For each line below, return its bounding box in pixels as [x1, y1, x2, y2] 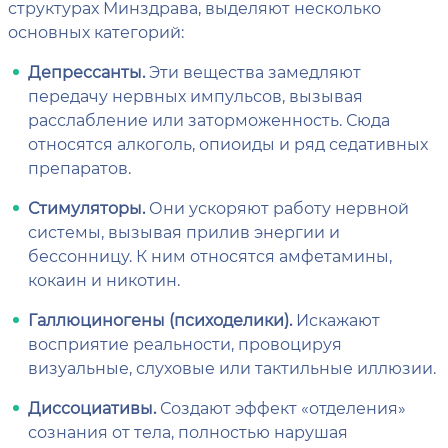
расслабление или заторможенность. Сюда [28, 109, 390, 130]
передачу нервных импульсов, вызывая [28, 85, 363, 106]
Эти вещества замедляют [145, 61, 361, 82]
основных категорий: [8, 21, 184, 42]
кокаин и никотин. [28, 269, 180, 290]
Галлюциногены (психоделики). [28, 309, 292, 330]
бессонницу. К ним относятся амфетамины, [28, 245, 392, 266]
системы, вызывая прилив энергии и [28, 221, 340, 242]
